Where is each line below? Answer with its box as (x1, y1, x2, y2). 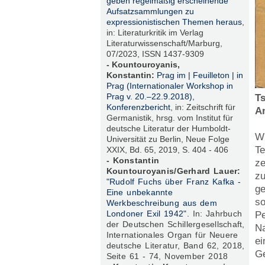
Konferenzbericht (106, 102, 170, 112)
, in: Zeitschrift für (170, 102, 235, 112)
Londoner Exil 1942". (106, 209, 189, 219)
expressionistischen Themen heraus (106, 17, 242, 27)
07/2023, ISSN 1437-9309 (106, 49, 204, 59)
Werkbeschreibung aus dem (106, 198, 217, 208)
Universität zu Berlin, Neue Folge (106, 134, 230, 144)
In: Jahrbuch (192, 209, 243, 219)
